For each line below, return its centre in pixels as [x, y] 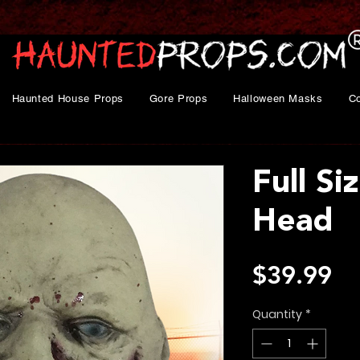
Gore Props [178, 98]
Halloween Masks [278, 98]
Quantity [277, 315]
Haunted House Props [67, 98]
